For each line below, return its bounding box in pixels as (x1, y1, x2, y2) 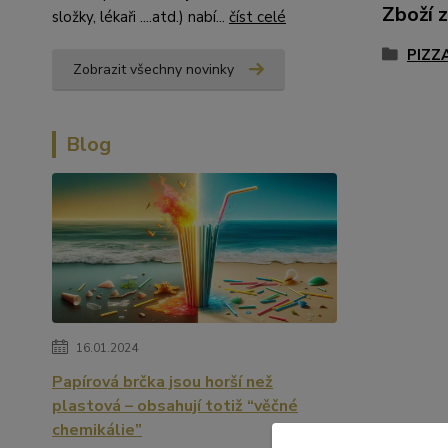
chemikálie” (52, 419, 142, 441)
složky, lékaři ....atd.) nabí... (52, 7, 229, 27)
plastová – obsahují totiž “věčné (52, 395, 298, 417)
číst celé (229, 7, 286, 27)
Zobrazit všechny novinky (73, 60, 234, 79)
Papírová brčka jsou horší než (52, 371, 273, 393)
